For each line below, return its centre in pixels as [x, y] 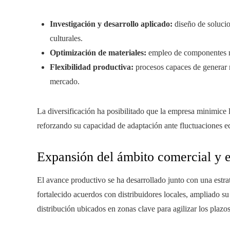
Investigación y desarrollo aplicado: [111, 24]
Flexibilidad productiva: [92, 67]
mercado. [65, 81]
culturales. [66, 38]
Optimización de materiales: [98, 53]
